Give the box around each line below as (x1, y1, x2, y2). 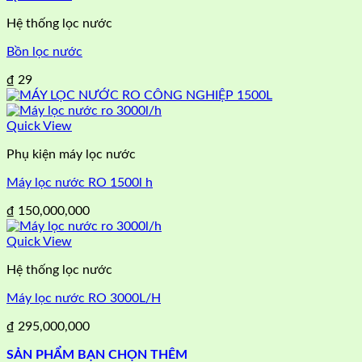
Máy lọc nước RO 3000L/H (6, 291, 161, 305)
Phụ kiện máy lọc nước (6, 147, 136, 161)
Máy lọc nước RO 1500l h (6, 175, 153, 189)
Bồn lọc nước (6, 44, 82, 58)
